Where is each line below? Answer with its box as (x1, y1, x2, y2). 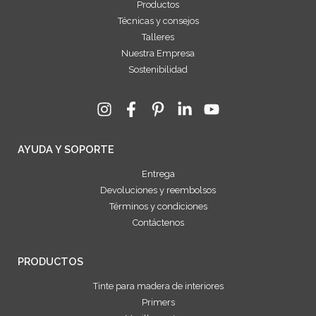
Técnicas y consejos (117, 16, 199, 27)
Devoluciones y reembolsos (100, 185, 216, 196)
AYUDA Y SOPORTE (18, 143, 114, 156)
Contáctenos (132, 217, 184, 229)
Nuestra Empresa (121, 48, 195, 59)
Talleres (142, 32, 174, 43)
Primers (141, 297, 175, 308)
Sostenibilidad (128, 64, 188, 75)
